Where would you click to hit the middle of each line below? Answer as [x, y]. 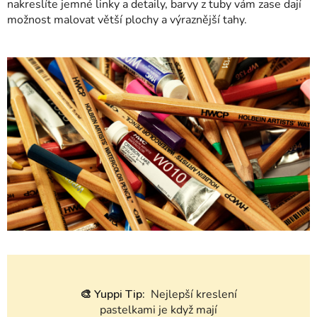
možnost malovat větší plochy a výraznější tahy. [127, 20]
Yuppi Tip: [122, 295]
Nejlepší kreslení [194, 295]
